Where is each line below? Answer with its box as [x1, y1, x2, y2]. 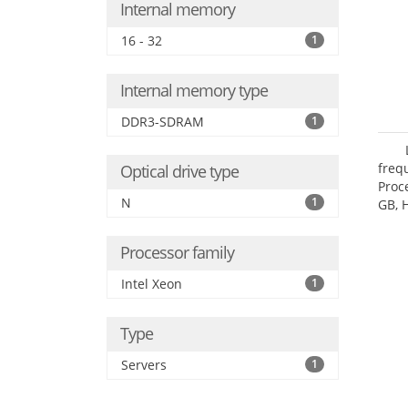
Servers [121, 356, 167, 373]
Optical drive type [120, 160, 239, 182]
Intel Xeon [121, 275, 182, 292]
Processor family [120, 241, 234, 263]
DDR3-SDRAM [121, 113, 204, 130]
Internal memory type [120, 79, 268, 101]
